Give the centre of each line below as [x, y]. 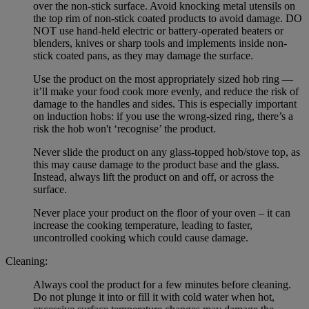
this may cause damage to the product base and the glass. [156, 164]
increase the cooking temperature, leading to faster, [143, 225]
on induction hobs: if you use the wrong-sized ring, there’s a [163, 116]
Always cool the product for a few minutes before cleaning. [162, 284]
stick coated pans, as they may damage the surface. [143, 55]
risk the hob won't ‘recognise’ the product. [124, 128]
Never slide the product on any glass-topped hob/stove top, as [167, 152]
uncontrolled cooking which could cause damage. [141, 237]
